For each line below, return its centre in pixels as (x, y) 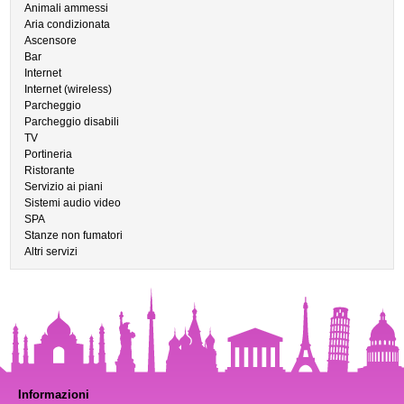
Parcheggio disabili (72, 122)
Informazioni (54, 395)
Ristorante (50, 170)
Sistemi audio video (73, 203)
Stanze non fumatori (74, 235)
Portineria (49, 154)
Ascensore (51, 41)
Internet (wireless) (69, 89)
